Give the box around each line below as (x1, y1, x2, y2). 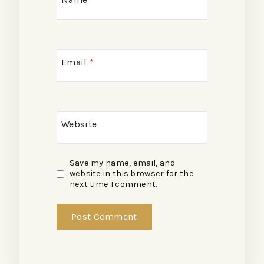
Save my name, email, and (69, 158, 175, 169)
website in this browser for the (69, 169, 194, 179)
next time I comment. (69, 179, 157, 190)
